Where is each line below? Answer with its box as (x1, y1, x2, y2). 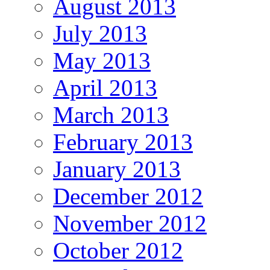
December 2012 (53, 183, 203, 209)
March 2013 (53, 101, 169, 128)
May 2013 (53, 47, 151, 74)
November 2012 (53, 210, 207, 236)
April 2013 (53, 74, 157, 101)
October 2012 (53, 237, 183, 263)
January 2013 (53, 155, 181, 182)
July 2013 (53, 20, 147, 46)
